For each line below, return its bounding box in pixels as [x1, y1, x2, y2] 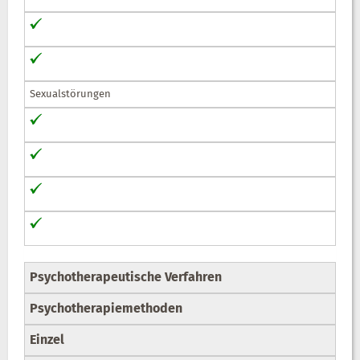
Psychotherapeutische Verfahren [30, 268, 222, 288]
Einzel [30, 330, 64, 350]
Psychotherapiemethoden [30, 299, 182, 319]
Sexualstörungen [30, 86, 111, 102]
